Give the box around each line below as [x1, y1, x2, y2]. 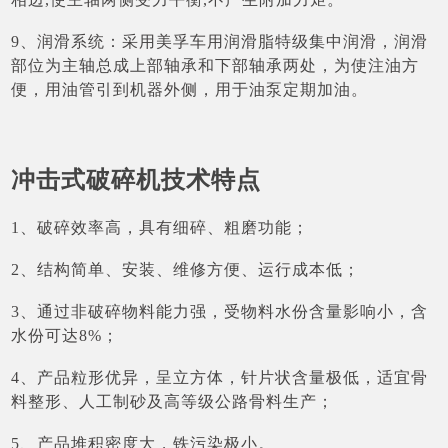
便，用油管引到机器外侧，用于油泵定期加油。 [11, 81, 369, 99]
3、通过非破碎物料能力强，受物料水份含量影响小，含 [11, 302, 429, 320]
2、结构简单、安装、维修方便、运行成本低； [11, 260, 361, 278]
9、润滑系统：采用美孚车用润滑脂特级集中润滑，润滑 [11, 33, 429, 51]
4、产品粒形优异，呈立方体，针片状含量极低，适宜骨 [11, 368, 429, 386]
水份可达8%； [11, 326, 120, 344]
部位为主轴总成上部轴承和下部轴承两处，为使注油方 [11, 57, 420, 75]
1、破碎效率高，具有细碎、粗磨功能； [11, 219, 310, 237]
